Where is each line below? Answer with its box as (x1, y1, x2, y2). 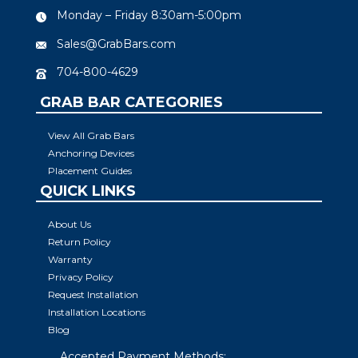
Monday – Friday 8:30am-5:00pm (57, 8, 241, 23)
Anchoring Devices (48, 146, 134, 159)
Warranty (48, 253, 93, 265)
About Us (48, 217, 91, 230)
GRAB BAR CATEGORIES (40, 93, 223, 111)
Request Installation (48, 288, 138, 300)
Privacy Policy (48, 270, 113, 283)
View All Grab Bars (48, 129, 134, 141)
